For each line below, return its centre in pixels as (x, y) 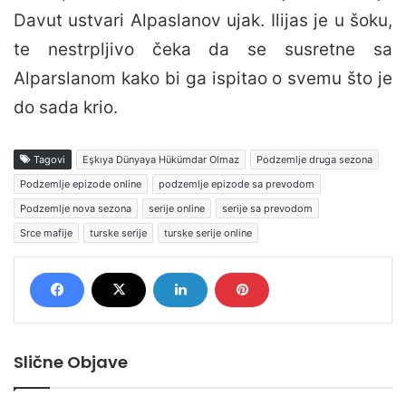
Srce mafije (46, 233)
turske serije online (208, 233)
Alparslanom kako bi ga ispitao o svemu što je (203, 78)
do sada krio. (66, 107)
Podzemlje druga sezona (314, 159)
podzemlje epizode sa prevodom (237, 184)
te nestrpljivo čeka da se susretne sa (203, 49)
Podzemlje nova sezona (76, 208)
